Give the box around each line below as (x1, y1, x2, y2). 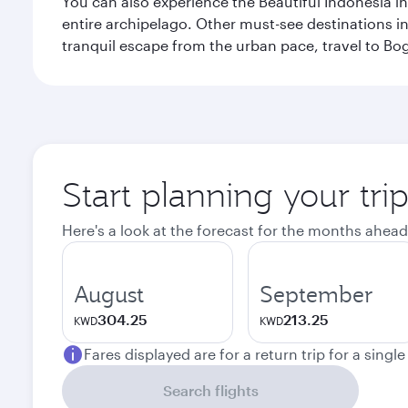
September (260, 280, 373, 309)
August (74, 280, 144, 309)
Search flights (162, 382, 259, 399)
